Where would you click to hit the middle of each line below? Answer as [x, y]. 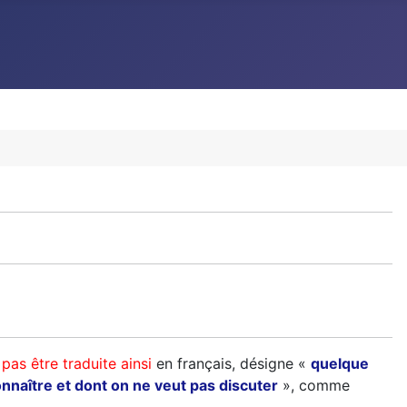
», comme [314, 386]
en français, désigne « [231, 364]
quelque [340, 364]
